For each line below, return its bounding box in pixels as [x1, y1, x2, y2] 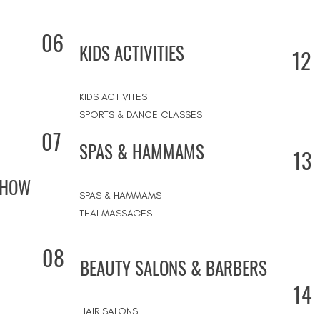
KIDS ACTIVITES [79, 91, 147, 103]
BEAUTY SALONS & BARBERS [80, 254, 267, 281]
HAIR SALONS [80, 305, 138, 317]
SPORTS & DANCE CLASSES [79, 109, 202, 121]
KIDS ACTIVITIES [79, 39, 189, 66]
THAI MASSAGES [79, 207, 152, 219]
